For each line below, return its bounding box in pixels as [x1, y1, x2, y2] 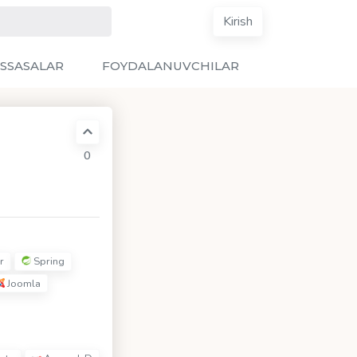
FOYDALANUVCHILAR [102, 58, 239, 73]
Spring [31, 254, 65, 269]
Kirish [223, 13, 253, 30]
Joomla [5, 276, 41, 291]
